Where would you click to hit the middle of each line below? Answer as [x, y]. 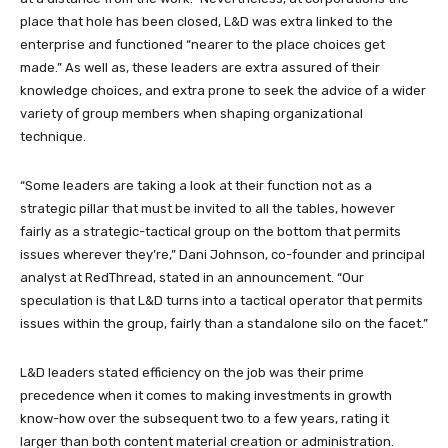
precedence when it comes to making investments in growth [206, 395]
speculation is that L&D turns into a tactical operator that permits [221, 300]
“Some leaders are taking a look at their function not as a [196, 185]
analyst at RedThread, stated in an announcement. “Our [192, 277]
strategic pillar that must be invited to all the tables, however [207, 208]
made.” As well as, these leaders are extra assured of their [200, 67]
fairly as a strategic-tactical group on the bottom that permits [210, 231]
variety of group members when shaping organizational [191, 113]
